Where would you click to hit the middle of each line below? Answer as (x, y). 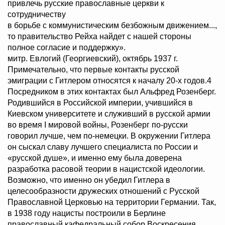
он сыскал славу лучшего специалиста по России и (103, 147)
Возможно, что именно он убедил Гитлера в (89, 180)
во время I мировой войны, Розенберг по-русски (98, 125)
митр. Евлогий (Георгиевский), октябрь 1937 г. (93, 59)
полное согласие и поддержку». (67, 48)
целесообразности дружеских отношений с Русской (103, 191)
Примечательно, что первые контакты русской (93, 70)
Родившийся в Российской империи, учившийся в (100, 103)
